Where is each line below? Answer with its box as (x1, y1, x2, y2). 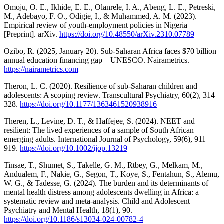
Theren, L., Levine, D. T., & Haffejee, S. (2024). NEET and (4, 116, 195, 125)
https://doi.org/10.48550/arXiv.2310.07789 (59, 29, 194, 38)
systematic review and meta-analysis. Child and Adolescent (4, 196, 190, 205)
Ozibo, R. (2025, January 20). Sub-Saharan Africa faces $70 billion (4, 46, 216, 55)
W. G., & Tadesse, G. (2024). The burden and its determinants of (4, 178, 208, 187)
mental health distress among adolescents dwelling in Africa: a (4, 187, 199, 196)
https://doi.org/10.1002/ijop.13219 (20, 143, 127, 152)
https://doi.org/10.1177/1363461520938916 (20, 99, 157, 108)
